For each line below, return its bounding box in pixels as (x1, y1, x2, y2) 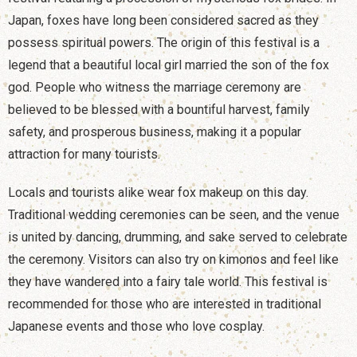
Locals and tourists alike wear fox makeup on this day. (8, 185, 308, 201)
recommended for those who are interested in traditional (8, 296, 321, 312)
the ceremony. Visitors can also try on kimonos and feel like (8, 252, 339, 268)
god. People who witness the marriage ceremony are (8, 80, 301, 96)
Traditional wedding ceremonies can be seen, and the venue (8, 207, 339, 223)
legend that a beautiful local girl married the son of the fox (8, 57, 329, 73)
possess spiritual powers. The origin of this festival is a (8, 35, 320, 51)
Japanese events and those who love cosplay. (8, 319, 265, 335)
